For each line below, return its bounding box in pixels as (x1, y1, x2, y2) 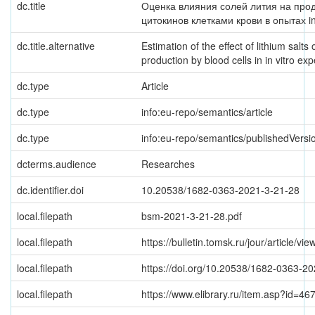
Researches (141, 157, 195, 171)
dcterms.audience (17, 157, 96, 171)
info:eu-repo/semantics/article (141, 105, 273, 119)
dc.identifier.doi (17, 183, 84, 197)
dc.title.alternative (17, 39, 95, 53)
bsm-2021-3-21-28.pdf (141, 209, 242, 223)
